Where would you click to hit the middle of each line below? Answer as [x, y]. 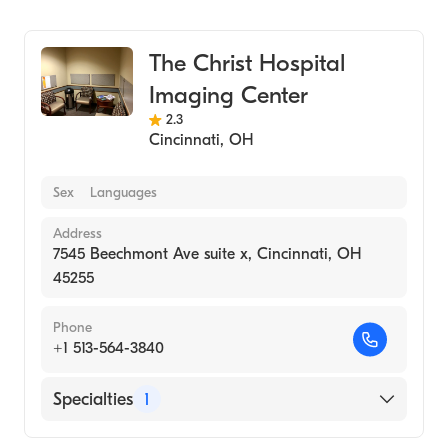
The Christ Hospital [246, 63]
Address [77, 233]
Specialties [93, 399]
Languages [123, 192]
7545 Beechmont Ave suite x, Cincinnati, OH [207, 254]
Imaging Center [228, 95]
